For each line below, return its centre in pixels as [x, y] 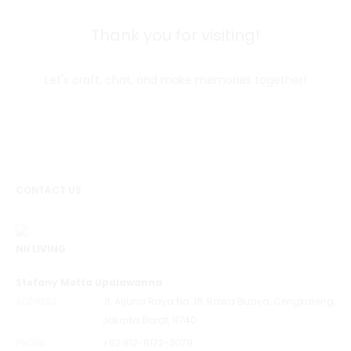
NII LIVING [41, 248]
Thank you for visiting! [175, 35]
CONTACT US [49, 190]
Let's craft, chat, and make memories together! [175, 80]
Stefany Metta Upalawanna [89, 282]
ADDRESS [36, 301]
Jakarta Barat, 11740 [149, 320]
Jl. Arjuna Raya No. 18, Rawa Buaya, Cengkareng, [219, 301]
